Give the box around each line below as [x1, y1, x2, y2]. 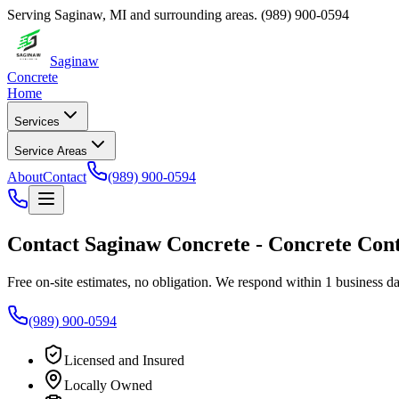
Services [14, 115, 60, 128]
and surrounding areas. [126, 7, 257, 22]
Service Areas [14, 144, 87, 158]
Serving [7, 7, 54, 22]
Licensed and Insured [64, 352, 184, 368]
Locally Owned [64, 377, 152, 393]
